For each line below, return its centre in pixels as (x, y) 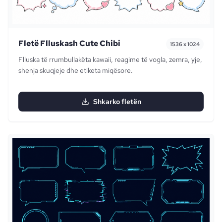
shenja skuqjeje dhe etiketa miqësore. (76, 70)
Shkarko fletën (117, 101)
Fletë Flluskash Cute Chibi (69, 43)
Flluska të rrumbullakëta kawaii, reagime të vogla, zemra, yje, (110, 59)
